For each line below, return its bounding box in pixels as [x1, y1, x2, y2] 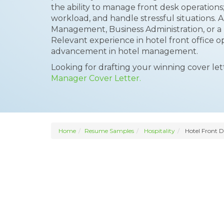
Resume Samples [84, 127, 134, 134]
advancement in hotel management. [51, 46, 198, 56]
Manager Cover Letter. [51, 73, 141, 83]
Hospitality [144, 127, 175, 134]
